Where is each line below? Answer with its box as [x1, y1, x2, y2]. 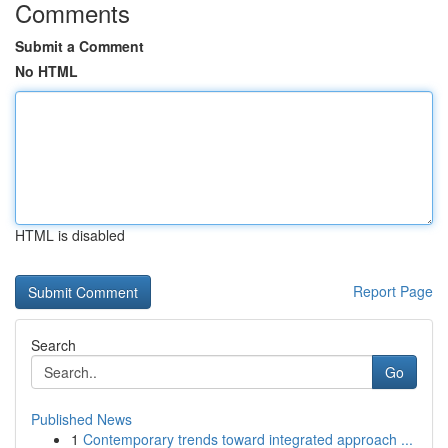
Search [31, 335, 76, 355]
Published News [31, 409, 132, 429]
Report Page [353, 281, 433, 301]
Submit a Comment [15, 36, 144, 56]
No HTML [15, 61, 78, 81]
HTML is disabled [15, 225, 125, 245]
